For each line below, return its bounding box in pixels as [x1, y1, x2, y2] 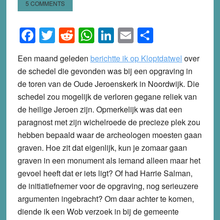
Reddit [74, 24, 120, 47]
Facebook [35, 24, 105, 47]
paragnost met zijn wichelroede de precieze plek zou [17, 116, 200, 128]
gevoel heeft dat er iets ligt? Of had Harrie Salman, [17, 167, 192, 179]
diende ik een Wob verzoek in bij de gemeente [17, 206, 179, 218]
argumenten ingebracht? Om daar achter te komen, [17, 193, 194, 205]
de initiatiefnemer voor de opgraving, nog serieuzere [17, 180, 198, 192]
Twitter [55, 24, 101, 47]
